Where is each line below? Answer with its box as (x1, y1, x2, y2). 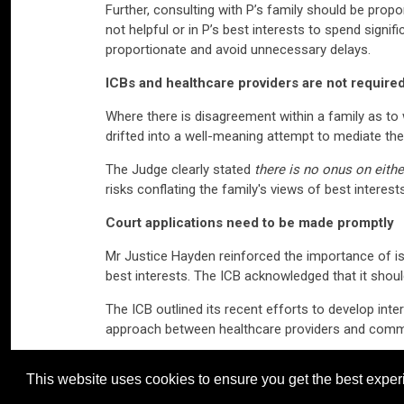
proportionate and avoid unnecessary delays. (106, 41, 371, 58)
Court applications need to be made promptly (106, 214, 394, 231)
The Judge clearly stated (106, 161, 254, 178)
